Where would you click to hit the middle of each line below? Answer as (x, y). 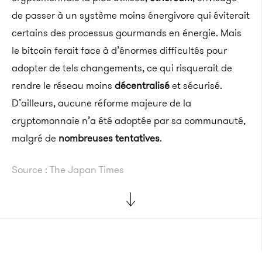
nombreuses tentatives (109, 138)
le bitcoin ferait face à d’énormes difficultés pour (119, 50)
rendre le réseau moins (63, 85)
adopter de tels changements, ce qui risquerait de (122, 68)
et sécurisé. (196, 85)
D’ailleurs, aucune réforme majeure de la (101, 103)
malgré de (35, 138)
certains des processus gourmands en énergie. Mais (127, 33)
